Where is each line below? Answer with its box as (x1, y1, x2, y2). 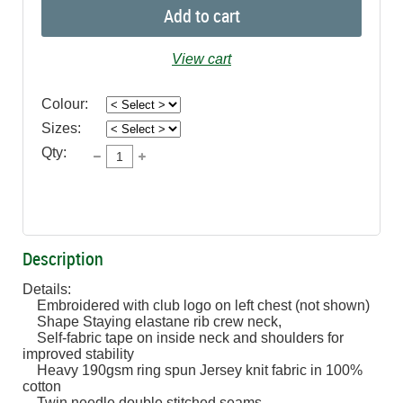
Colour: (41, 96, 88, 112)
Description (22, 246, 103, 272)
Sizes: (41, 121, 81, 137)
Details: (22, 282, 71, 298)
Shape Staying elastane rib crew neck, (22, 314, 37, 330)
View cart (172, 51, 231, 67)
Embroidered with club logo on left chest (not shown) (22, 298, 37, 314)
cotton (22, 379, 61, 395)
